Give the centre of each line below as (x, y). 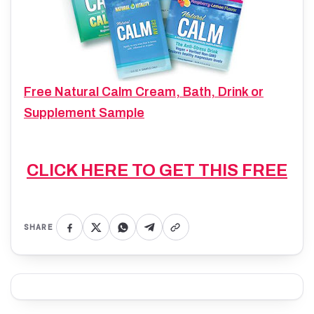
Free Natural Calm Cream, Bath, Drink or (144, 92)
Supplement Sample (84, 113)
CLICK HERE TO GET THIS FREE (157, 170)
